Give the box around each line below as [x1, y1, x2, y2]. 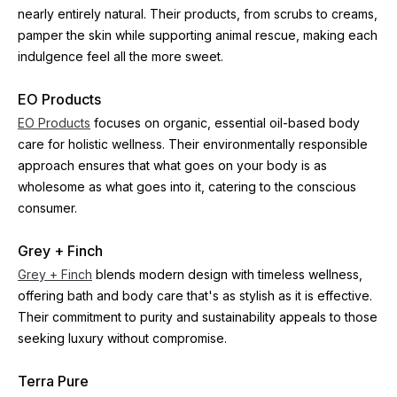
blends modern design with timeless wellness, [92, 267, 362, 282]
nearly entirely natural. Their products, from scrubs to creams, [18, 6, 378, 21]
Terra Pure [18, 372, 89, 390]
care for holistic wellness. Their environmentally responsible [18, 136, 368, 152]
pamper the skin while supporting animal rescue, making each [18, 27, 378, 43]
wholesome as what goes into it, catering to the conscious [18, 179, 356, 194]
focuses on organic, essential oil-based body [90, 115, 360, 130]
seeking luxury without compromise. [18, 331, 227, 346]
